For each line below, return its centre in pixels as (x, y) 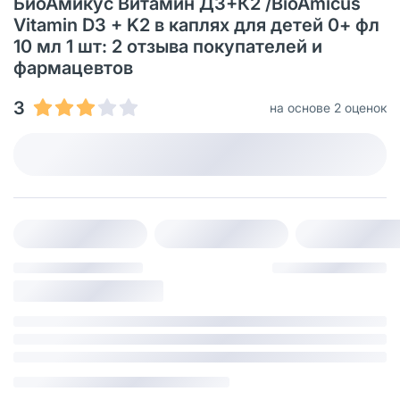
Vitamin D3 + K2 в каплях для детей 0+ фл (196, 25)
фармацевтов (73, 67)
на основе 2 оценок (328, 107)
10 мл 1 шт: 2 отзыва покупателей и (168, 46)
